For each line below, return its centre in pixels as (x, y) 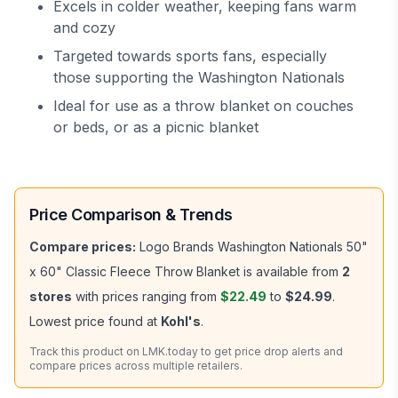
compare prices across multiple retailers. (136, 366)
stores (51, 296)
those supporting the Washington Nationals (199, 77)
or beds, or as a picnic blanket (156, 127)
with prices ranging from (144, 296)
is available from (289, 271)
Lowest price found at (95, 321)
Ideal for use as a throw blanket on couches (203, 106)
